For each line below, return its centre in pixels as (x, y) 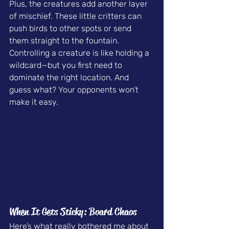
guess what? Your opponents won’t (75, 89)
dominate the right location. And (70, 77)
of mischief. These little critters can (76, 16)
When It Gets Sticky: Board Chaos (73, 212)
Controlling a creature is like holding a (80, 53)
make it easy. (34, 102)
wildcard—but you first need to (67, 65)
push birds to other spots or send (71, 28)
